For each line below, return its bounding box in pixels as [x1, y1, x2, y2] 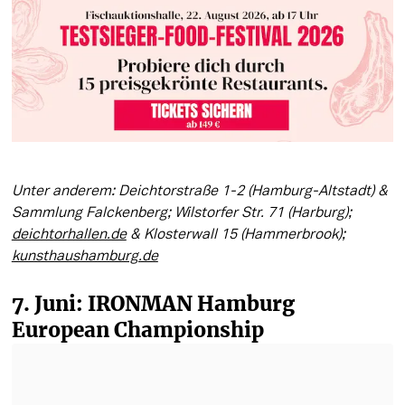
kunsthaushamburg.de [11, 250, 158, 263]
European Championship [11, 316, 264, 343]
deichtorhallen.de [11, 228, 127, 241]
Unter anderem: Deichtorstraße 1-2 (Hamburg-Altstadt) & [11, 184, 388, 198]
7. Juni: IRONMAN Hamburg [11, 290, 295, 316]
